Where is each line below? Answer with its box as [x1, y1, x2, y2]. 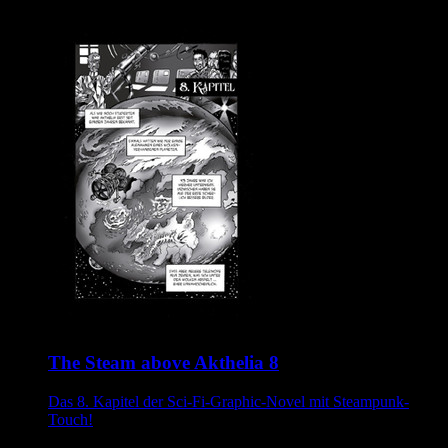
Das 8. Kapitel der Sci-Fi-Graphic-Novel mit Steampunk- [48, 392, 409, 410]
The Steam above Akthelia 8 [48, 352, 279, 374]
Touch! [48, 410, 93, 428]
